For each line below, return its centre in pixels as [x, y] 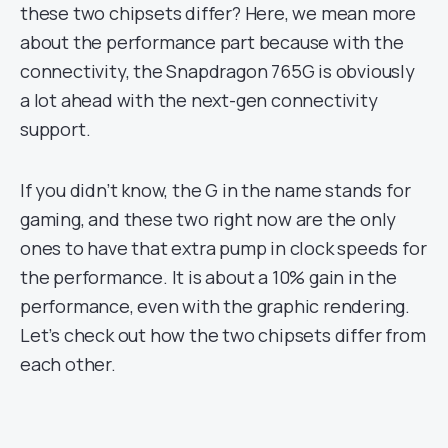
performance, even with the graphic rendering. [215, 306]
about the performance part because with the [212, 42]
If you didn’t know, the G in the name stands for [215, 190]
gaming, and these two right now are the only [208, 219]
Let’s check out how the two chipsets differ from [223, 335]
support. [55, 129]
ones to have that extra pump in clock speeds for [223, 248]
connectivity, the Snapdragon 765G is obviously [217, 71]
